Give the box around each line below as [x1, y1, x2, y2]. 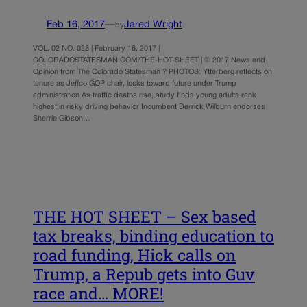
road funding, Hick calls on [33, 244, 236, 265]
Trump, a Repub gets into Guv [33, 263, 255, 284]
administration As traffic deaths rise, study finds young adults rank [33, 91, 256, 99]
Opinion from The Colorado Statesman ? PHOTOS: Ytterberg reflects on [33, 68, 272, 75]
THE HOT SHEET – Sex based [33, 206, 256, 227]
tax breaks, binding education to [33, 225, 274, 246]
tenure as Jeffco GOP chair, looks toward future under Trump [33, 79, 236, 87]
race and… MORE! [33, 282, 164, 304]
